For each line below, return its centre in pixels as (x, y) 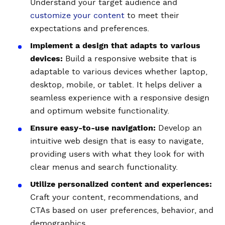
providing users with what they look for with (117, 154)
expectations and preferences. (90, 29)
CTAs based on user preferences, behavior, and (122, 210)
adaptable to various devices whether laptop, (119, 72)
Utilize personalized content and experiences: (121, 184)
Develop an (179, 128)
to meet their (152, 16)
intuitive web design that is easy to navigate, (117, 141)
